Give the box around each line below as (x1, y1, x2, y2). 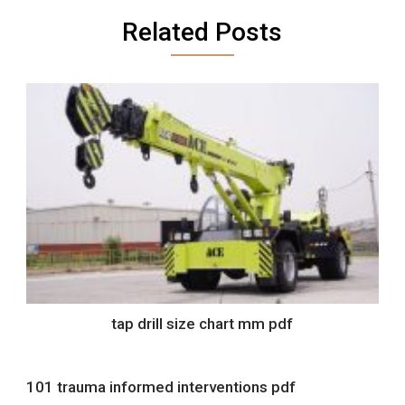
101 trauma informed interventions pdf (25, 377, 296, 396)
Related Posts (122, 17, 283, 48)
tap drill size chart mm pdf (111, 314, 294, 333)
